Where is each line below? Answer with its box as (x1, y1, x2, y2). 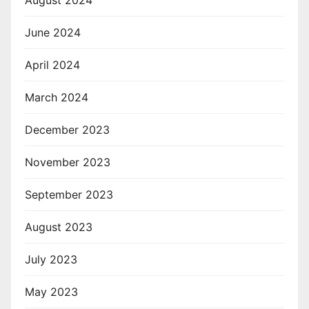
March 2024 (25, 90, 88, 105)
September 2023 (25, 188, 113, 202)
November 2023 (25, 155, 110, 170)
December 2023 (25, 123, 110, 137)
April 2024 (25, 58, 80, 72)
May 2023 (25, 285, 78, 299)
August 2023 (25, 220, 92, 235)
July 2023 (25, 252, 77, 267)
